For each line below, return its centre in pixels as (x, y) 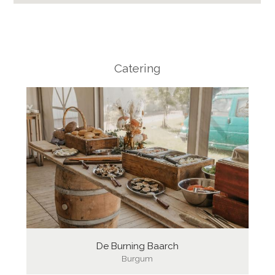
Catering (137, 68)
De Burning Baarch (137, 246)
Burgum (137, 258)
